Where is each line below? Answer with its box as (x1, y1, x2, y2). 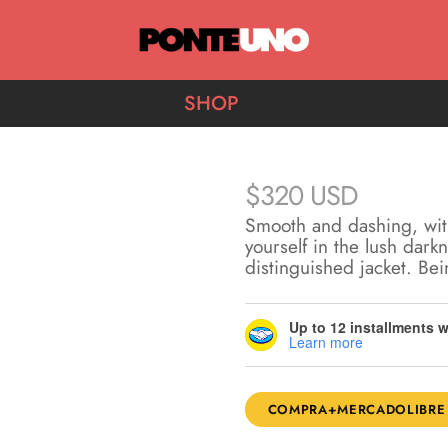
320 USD (259, 176, 357, 215)
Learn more (288, 332, 363, 352)
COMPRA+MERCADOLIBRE (267, 400, 446, 419)
